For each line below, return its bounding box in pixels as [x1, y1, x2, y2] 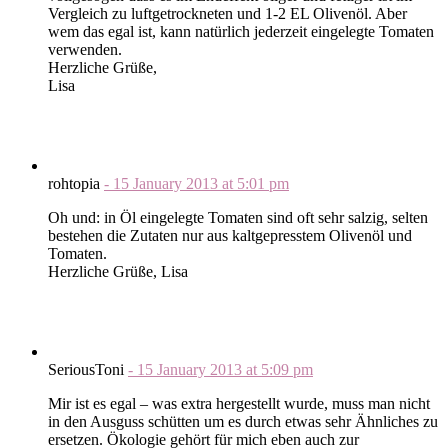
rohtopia [48, 174, 104, 192]
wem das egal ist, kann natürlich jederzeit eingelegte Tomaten [48, 22, 434, 40]
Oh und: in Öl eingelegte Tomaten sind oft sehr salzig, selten [48, 208, 428, 226]
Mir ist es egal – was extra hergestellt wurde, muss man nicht [48, 394, 430, 412]
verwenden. [48, 40, 122, 58]
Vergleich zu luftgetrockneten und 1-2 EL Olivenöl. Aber [48, 4, 407, 22]
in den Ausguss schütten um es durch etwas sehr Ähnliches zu [48, 412, 438, 430]
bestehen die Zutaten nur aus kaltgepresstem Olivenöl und [48, 226, 412, 244]
